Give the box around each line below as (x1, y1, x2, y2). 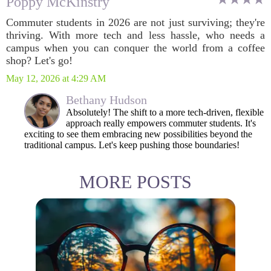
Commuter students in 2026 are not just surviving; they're (6, 16, 265, 28)
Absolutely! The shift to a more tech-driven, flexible (66, 107, 264, 117)
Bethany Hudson (66, 93, 147, 106)
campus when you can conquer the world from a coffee (6, 42, 265, 54)
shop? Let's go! (6, 54, 73, 67)
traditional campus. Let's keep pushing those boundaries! (24, 140, 240, 150)
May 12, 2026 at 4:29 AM (6, 73, 106, 83)
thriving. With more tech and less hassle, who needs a (6, 29, 265, 41)
